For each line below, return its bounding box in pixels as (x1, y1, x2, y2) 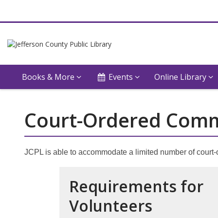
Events (109, 72, 133, 82)
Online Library (154, 72, 207, 82)
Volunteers (69, 195, 152, 216)
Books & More (22, 72, 74, 82)
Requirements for (69, 176, 203, 197)
